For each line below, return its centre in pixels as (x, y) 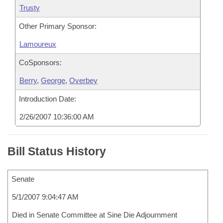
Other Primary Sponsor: (58, 26)
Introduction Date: (48, 99)
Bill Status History (57, 151)
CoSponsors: (40, 62)
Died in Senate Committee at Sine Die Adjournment (95, 215)
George (53, 80)
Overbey (83, 80)
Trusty (30, 8)
